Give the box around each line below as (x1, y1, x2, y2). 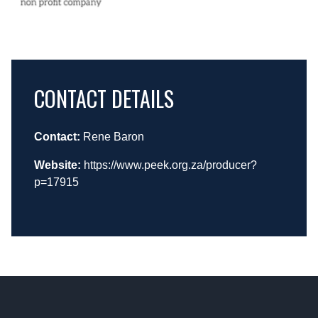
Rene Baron (80, 131, 144, 143)
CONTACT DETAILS (34, 82, 174, 115)
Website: (34, 159, 81, 172)
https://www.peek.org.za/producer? (84, 159, 257, 172)
